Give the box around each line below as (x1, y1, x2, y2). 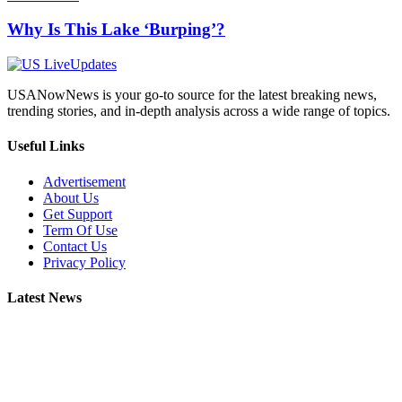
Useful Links (7, 138, 84, 154)
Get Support (43, 205, 112, 222)
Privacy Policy (43, 254, 126, 270)
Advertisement (43, 173, 126, 189)
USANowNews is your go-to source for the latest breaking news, (7, 87, 377, 103)
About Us (43, 189, 99, 205)
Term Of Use (43, 222, 118, 238)
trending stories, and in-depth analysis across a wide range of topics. (7, 103, 390, 119)
